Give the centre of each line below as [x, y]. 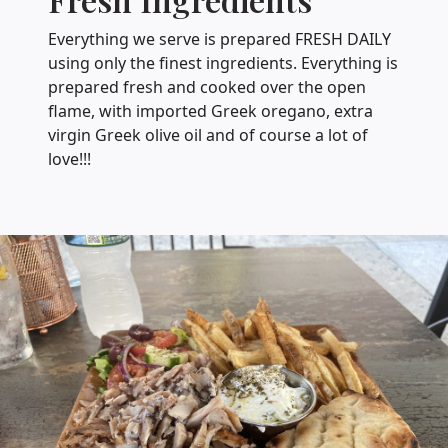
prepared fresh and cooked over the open [207, 86]
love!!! [69, 158]
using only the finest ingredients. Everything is [223, 62]
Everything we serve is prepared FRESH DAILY [219, 38]
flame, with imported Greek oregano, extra [210, 110]
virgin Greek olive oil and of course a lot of [208, 134]
